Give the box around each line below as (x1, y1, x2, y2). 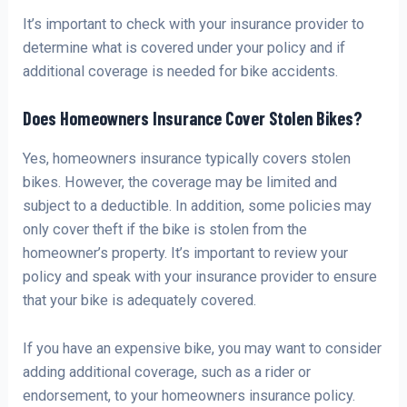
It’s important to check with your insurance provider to (23, 15, 365, 34)
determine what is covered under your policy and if (23, 39, 346, 57)
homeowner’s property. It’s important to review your (23, 244, 349, 263)
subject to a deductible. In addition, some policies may (23, 197, 372, 215)
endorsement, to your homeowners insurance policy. (23, 386, 356, 404)
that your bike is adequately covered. (23, 292, 257, 310)
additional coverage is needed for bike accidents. (23, 63, 339, 81)
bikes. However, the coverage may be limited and (23, 174, 338, 192)
